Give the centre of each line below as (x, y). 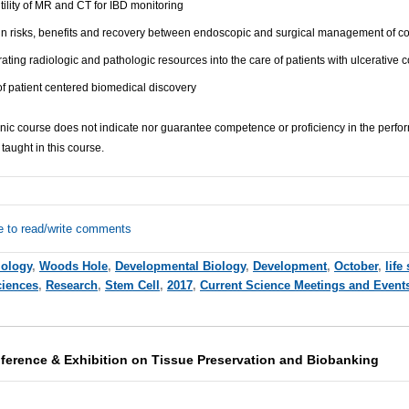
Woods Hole (73, 267)
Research (71, 286)
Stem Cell (132, 286)
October (356, 267)
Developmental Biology (180, 267)
